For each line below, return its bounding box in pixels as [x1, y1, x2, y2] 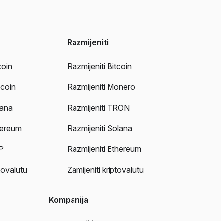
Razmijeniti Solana [67, 123, 132, 134]
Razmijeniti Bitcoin [67, 61, 132, 72]
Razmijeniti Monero [67, 82, 135, 92]
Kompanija [49, 195, 88, 205]
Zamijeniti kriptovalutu [67, 165, 144, 175]
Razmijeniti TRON [67, 103, 130, 113]
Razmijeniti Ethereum [67, 144, 141, 154]
